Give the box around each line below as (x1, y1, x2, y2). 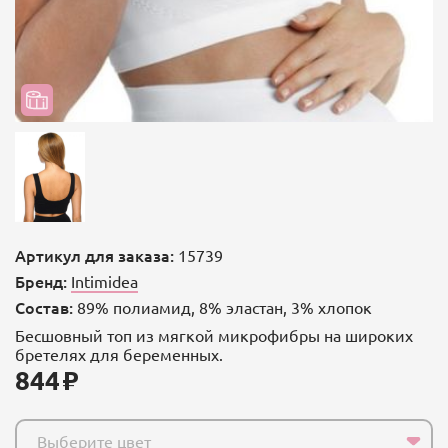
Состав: (15, 296, 73, 319)
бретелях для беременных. (15, 344, 223, 365)
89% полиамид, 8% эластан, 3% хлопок (73, 297, 372, 318)
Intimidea (71, 271, 138, 292)
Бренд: (15, 270, 67, 293)
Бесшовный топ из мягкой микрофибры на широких (15, 325, 413, 346)
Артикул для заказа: (15, 244, 174, 267)
